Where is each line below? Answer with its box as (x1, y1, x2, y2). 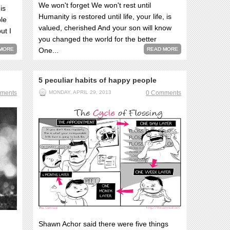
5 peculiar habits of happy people (39, 76, 157, 84)
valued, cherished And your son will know (39, 24, 174, 32)
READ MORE (147, 46, 178, 52)
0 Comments (146, 89, 181, 97)
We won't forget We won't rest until (39, 1, 151, 9)
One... (39, 46, 59, 54)
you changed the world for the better (39, 35, 157, 43)
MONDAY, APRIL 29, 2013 (49, 89, 111, 95)
